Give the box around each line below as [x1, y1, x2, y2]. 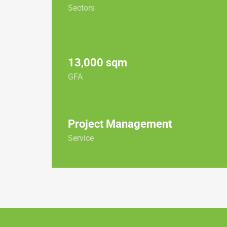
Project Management [68, 117, 172, 130]
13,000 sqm [68, 56, 127, 69]
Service [68, 133, 94, 143]
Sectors [68, 3, 95, 13]
